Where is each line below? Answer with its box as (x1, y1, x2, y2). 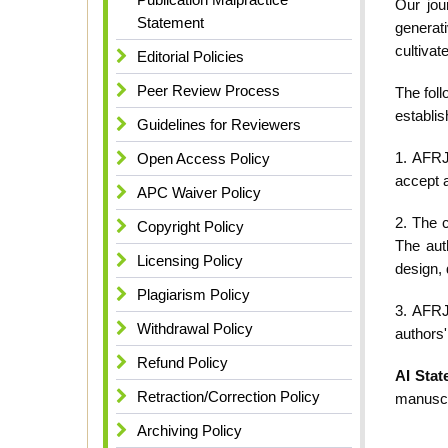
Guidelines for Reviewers (137, 116, 301, 134)
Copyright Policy (137, 218, 244, 236)
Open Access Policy (137, 150, 270, 168)
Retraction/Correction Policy (137, 388, 320, 406)
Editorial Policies (137, 48, 244, 66)
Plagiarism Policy (137, 286, 250, 304)
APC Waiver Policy (137, 184, 261, 202)
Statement (137, 14, 204, 32)
